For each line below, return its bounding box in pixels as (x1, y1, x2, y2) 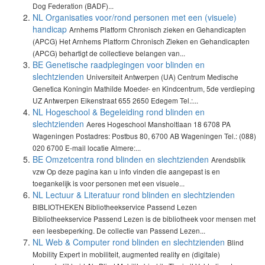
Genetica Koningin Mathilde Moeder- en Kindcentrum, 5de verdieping (33, 83, 255, 93)
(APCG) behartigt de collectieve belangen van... (33, 48, 185, 58)
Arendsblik (211, 154, 245, 164)
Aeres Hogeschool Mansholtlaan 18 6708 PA (86, 119, 231, 129)
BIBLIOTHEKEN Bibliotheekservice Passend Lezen (33, 202, 197, 212)
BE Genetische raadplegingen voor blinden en (33, 59, 205, 70)
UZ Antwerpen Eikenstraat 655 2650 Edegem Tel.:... (33, 95, 198, 105)
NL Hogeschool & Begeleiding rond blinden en (33, 106, 205, 118)
